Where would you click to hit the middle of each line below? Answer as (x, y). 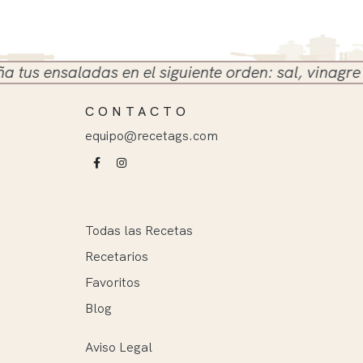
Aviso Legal (118, 346)
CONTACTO (137, 111)
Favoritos (112, 282)
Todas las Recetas (139, 230)
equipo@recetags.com (151, 135)
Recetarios (116, 256)
